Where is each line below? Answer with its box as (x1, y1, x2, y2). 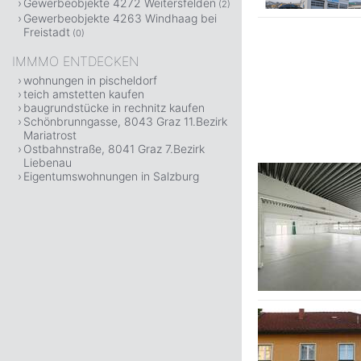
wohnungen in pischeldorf (23, 73, 157, 87)
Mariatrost (23, 128, 77, 142)
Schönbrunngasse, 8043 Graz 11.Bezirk (23, 114, 227, 128)
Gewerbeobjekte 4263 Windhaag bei (23, 11, 217, 25)
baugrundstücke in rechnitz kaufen (23, 101, 205, 114)
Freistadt (23, 25, 70, 39)
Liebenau (23, 156, 72, 169)
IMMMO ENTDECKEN (12, 53, 139, 69)
